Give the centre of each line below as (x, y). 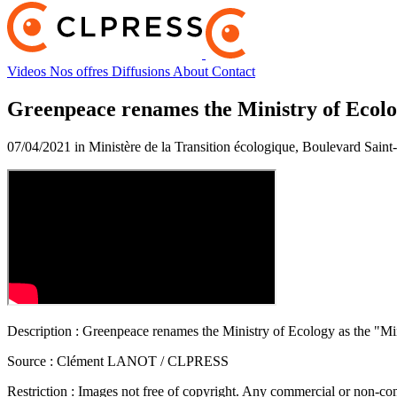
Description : (43, 331)
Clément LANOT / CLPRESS (141, 361)
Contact (234, 71)
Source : (30, 361)
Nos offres (81, 71)
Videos (28, 71)
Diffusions (142, 71)
